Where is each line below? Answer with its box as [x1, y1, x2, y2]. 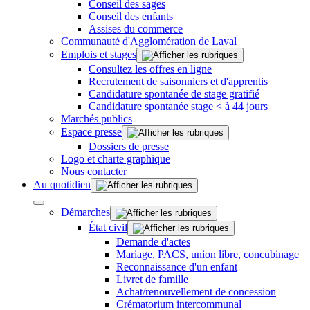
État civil [89, 221, 127, 233]
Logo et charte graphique [61, 152, 170, 165]
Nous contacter [61, 165, 127, 177]
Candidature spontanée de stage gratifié [89, 87, 259, 100]
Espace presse [61, 125, 122, 138]
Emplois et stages [61, 48, 136, 60]
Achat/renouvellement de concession [116, 285, 276, 298]
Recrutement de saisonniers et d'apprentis [89, 75, 268, 87]
